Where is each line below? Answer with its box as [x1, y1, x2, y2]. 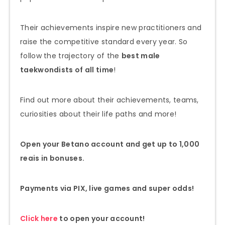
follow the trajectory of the [20, 50, 122, 61]
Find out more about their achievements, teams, [20, 94, 199, 105]
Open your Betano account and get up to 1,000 [20, 139, 200, 149]
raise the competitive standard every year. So [20, 36, 188, 47]
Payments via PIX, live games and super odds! [20, 183, 196, 193]
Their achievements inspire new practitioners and [20, 22, 202, 33]
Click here [20, 213, 58, 223]
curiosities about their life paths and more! [20, 108, 177, 119]
